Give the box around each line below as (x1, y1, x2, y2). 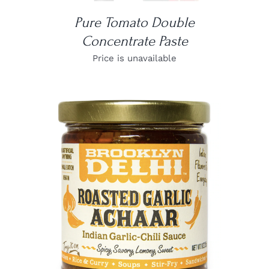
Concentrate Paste (81, 32, 188, 49)
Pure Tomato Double (74, 14, 195, 31)
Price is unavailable (92, 52, 177, 64)
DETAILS (117, 196, 152, 205)
